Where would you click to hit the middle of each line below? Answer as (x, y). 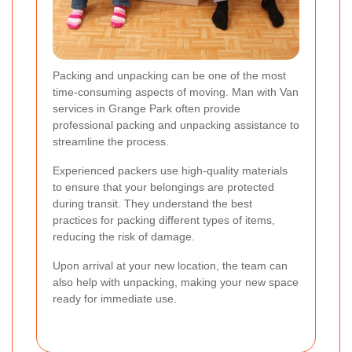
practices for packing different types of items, (164, 220)
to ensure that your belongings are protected (163, 187)
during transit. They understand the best (152, 204)
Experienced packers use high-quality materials (170, 171)
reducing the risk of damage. (124, 237)
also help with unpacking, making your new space (176, 282)
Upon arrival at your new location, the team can (170, 266)
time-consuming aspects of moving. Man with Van (176, 92)
